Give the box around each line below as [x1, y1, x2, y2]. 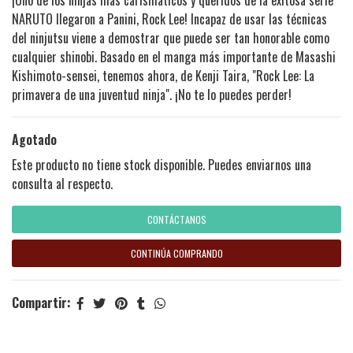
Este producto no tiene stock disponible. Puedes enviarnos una [12, 154, 311, 174]
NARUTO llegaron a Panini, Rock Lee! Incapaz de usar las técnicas [12, 9, 327, 28]
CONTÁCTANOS [147, 212, 206, 226]
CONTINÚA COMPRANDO [130, 246, 223, 260]
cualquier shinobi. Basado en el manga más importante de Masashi [12, 46, 336, 66]
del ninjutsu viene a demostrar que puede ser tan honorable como [12, 28, 329, 47]
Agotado [12, 129, 57, 149]
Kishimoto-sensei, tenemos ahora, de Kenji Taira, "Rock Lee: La [12, 65, 314, 85]
